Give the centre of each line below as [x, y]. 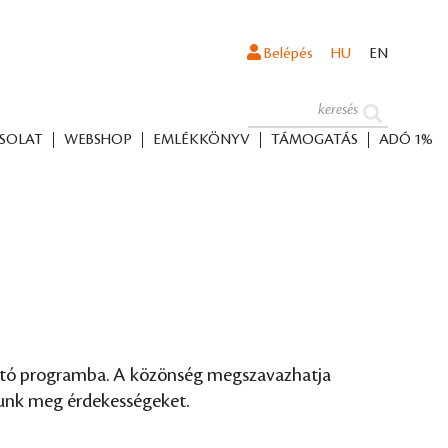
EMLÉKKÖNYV [201, 140]
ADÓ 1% [405, 140]
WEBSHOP [97, 140]
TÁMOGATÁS [314, 140]
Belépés [287, 54]
